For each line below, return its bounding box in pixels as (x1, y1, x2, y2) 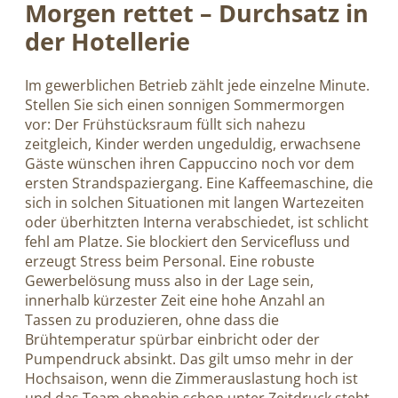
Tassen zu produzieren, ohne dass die (25, 310, 279, 330)
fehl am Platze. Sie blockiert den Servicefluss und (25, 232, 350, 252)
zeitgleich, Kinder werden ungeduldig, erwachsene (25, 134, 361, 155)
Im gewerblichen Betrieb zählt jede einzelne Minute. (25, 76, 370, 96)
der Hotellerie (25, 24, 190, 58)
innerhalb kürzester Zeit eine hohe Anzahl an (25, 291, 325, 311)
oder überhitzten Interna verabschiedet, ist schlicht (25, 212, 369, 233)
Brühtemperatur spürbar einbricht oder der (25, 330, 320, 350)
